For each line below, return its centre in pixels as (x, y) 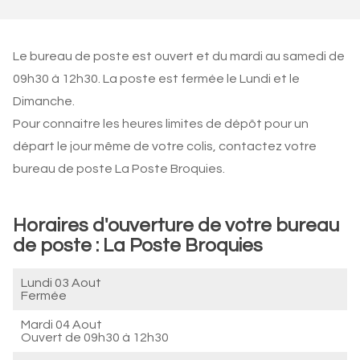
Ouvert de (52, 337)
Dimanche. (44, 101)
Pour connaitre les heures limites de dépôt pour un (161, 124)
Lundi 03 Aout (61, 283)
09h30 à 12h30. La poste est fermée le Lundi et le (156, 79)
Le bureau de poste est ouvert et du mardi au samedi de (179, 56)
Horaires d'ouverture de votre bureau (176, 225)
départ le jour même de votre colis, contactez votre (165, 146)
